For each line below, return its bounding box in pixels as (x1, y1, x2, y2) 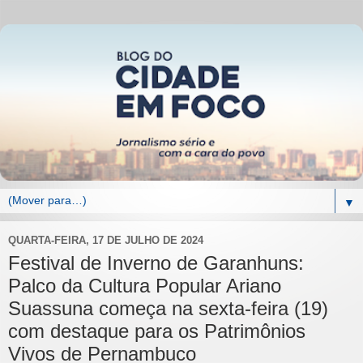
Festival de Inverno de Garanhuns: (8, 251, 304, 274)
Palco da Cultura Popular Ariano (8, 274, 281, 297)
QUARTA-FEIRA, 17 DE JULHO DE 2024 (8, 234, 203, 247)
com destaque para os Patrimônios (8, 319, 305, 342)
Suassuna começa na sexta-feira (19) (8, 297, 328, 319)
